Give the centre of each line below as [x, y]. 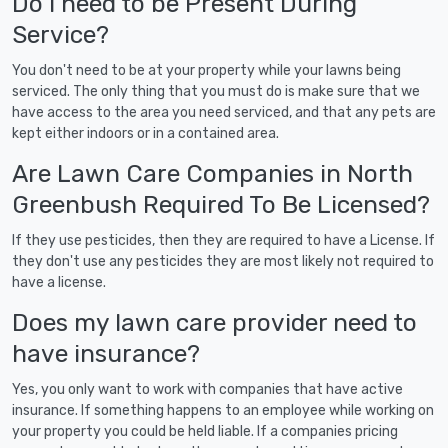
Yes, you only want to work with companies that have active [207, 389]
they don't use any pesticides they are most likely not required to [223, 261]
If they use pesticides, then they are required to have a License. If [223, 240]
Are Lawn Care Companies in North [212, 173]
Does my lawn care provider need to [214, 322]
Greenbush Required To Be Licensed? [221, 204]
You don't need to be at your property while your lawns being [206, 70]
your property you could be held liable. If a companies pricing [205, 431]
